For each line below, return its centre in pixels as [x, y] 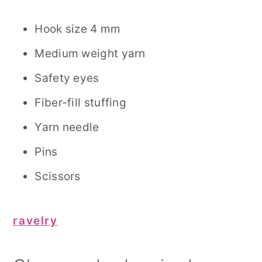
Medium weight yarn [90, 54]
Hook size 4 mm [78, 29]
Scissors [58, 176]
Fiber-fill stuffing [81, 103]
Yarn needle [67, 127]
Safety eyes [67, 78]
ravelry [35, 221]
